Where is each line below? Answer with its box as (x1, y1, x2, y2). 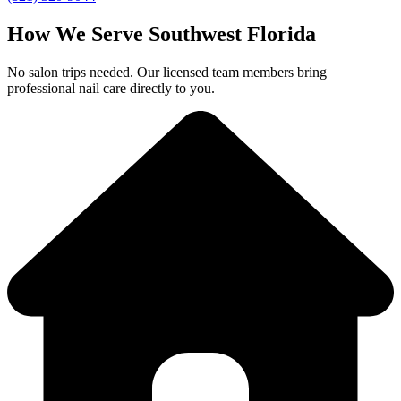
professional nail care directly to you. (7, 81, 215, 97)
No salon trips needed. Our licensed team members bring (7, 64, 327, 81)
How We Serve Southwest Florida (7, 22, 316, 47)
